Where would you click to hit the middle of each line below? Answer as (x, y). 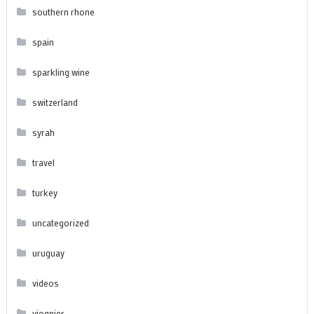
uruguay (48, 252)
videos (45, 282)
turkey (45, 192)
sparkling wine (61, 71)
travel (43, 162)
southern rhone (63, 11)
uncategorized (60, 222)
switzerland (55, 102)
